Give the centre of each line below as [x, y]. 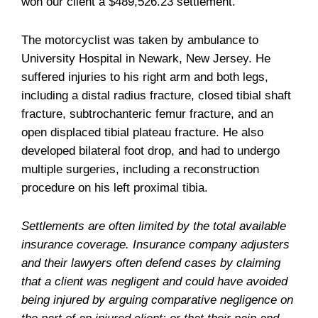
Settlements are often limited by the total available [154, 226]
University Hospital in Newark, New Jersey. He [146, 58]
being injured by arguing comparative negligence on [157, 300]
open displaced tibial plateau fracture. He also [142, 132]
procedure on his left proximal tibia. [115, 187]
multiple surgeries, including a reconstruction [140, 169]
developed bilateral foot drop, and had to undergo [150, 150]
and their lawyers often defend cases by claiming [151, 263]
